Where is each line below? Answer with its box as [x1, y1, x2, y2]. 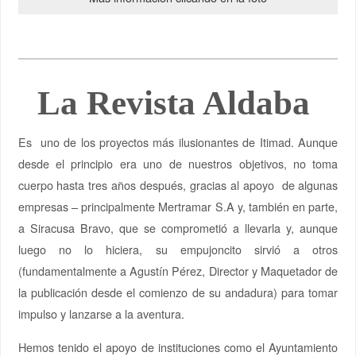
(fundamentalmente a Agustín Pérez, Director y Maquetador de [17, 262, 339, 280]
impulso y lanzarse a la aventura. [17, 305, 184, 323]
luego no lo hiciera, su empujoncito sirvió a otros [17, 241, 339, 258]
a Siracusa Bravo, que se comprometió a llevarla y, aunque [17, 219, 339, 237]
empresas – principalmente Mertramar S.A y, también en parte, [17, 198, 339, 215]
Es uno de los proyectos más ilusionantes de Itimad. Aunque [17, 133, 339, 151]
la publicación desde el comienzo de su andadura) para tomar [17, 284, 339, 301]
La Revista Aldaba [37, 84, 319, 122]
